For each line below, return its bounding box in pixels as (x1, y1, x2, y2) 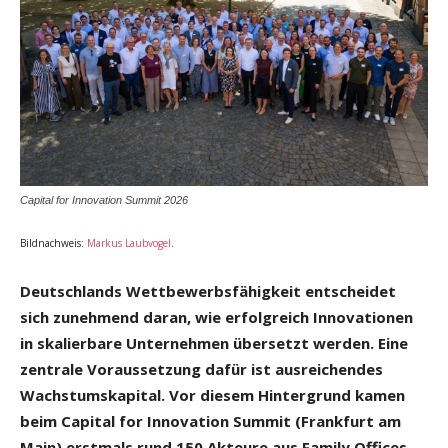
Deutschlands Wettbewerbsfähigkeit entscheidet (20, 280, 396, 301)
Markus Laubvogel (87, 235, 171, 250)
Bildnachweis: (20, 235, 87, 250)
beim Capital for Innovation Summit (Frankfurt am (20, 410, 401, 431)
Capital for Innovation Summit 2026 (20, 193, 188, 206)
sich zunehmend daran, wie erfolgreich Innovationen (20, 306, 413, 327)
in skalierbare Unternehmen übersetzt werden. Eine (20, 332, 408, 353)
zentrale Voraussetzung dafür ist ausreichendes (20, 358, 383, 379)
